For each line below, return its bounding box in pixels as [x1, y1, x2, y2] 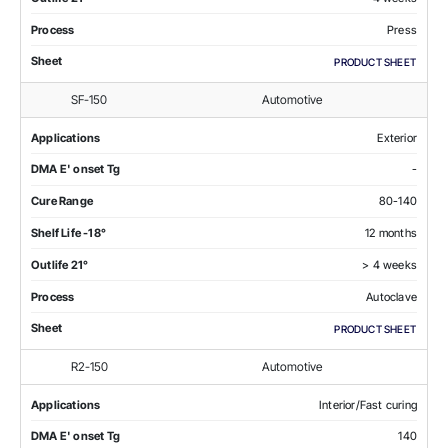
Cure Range [31, 194, 93, 209]
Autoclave [366, 289, 417, 304]
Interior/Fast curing [319, 397, 417, 412]
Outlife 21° [31, 257, 89, 272]
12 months [365, 225, 417, 240]
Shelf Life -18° [31, 225, 106, 240]
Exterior [377, 130, 417, 145]
